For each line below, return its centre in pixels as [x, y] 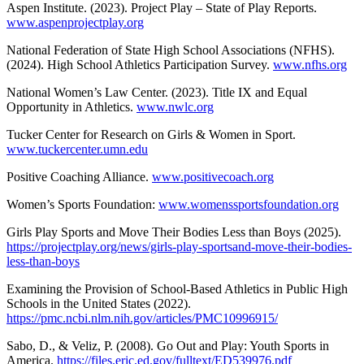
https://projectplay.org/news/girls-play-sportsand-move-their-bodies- [179, 246]
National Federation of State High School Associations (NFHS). [171, 50]
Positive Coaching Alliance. [79, 176]
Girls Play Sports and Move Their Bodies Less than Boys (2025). [174, 232]
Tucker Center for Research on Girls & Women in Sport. [151, 134]
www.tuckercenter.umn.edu [77, 149]
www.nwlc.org [175, 106]
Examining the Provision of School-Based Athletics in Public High [177, 288]
